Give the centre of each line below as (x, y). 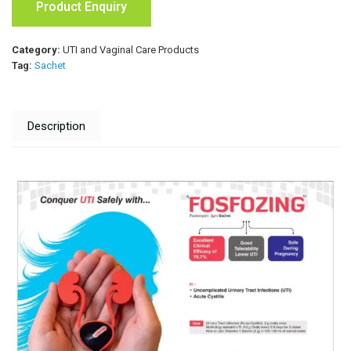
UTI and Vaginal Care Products (131, 50)
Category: (37, 50)
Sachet (50, 66)
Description (56, 126)
